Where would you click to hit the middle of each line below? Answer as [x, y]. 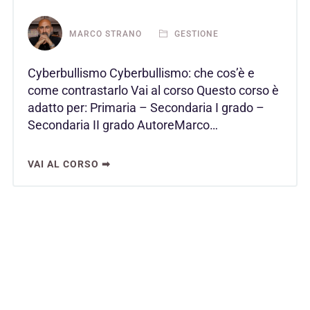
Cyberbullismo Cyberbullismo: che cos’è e [141, 73]
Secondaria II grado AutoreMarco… [123, 125]
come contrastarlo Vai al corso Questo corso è [153, 91]
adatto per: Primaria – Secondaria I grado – [146, 108]
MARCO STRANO [106, 34]
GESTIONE [195, 34]
